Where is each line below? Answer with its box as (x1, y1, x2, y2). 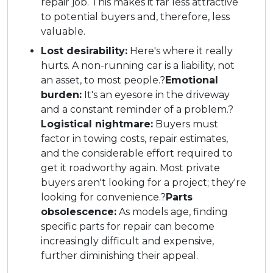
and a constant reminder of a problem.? (41, 104, 233, 116)
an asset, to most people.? (41, 74, 165, 87)
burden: (41, 89, 82, 101)
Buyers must (153, 118, 218, 130)
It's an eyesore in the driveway (82, 89, 230, 101)
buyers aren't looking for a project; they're (41, 177, 246, 189)
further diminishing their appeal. (41, 250, 198, 262)
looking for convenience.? (41, 191, 166, 204)
